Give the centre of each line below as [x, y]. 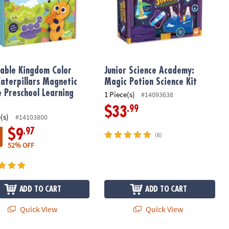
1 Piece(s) [119, 94]
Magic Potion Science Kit [150, 82]
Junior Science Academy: [149, 71]
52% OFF [21, 145]
